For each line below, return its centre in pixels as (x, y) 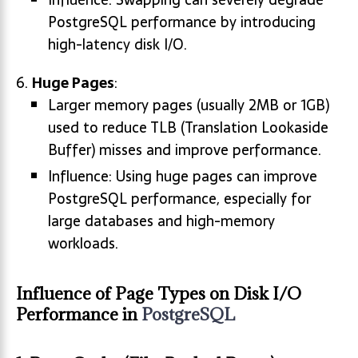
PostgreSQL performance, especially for (179, 199)
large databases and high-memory (161, 221)
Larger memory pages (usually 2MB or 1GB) (189, 105)
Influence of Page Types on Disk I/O (159, 294)
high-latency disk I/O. (117, 44)
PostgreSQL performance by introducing (182, 22)
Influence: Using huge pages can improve (183, 176)
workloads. (83, 243)
